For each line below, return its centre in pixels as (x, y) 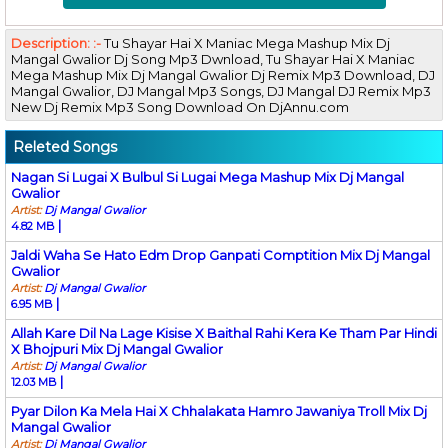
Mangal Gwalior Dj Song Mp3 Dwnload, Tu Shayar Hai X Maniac (213, 58)
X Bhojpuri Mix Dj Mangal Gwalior (117, 348)
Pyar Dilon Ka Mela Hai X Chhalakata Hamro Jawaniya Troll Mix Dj (219, 410)
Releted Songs (65, 146)
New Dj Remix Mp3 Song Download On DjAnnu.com (180, 106)
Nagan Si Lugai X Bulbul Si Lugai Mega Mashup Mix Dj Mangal (207, 176)
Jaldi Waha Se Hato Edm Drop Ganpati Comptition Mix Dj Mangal (220, 254)
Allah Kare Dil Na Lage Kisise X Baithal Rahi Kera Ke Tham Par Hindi (224, 332)
